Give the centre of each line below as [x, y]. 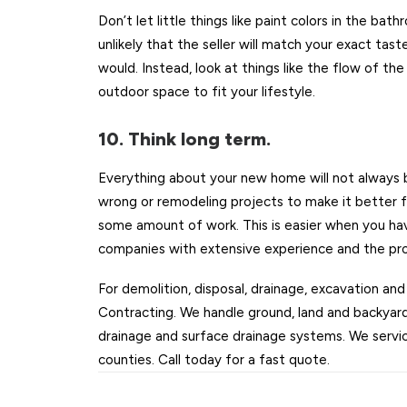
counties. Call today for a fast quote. [214, 360]
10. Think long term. [184, 139]
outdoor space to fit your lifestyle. [207, 92]
